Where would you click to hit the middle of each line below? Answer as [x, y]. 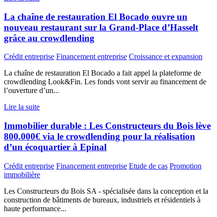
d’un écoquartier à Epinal [55, 147]
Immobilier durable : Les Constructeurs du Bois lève [107, 125]
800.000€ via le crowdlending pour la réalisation [100, 136]
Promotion [186, 166]
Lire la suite [22, 107]
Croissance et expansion [166, 57]
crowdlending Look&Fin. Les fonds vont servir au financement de [105, 82]
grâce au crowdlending [49, 38]
